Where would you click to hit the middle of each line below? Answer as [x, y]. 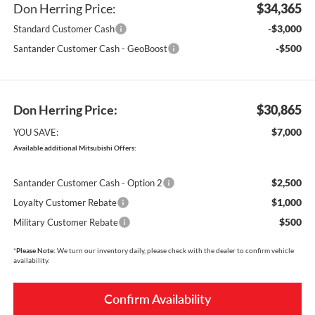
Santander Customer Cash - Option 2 [88, 182]
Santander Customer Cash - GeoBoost [90, 48]
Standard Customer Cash [64, 28]
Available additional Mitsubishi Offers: [75, 147]
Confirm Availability [157, 298]
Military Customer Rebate [65, 222]
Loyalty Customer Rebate [65, 202]
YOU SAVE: [36, 132]
